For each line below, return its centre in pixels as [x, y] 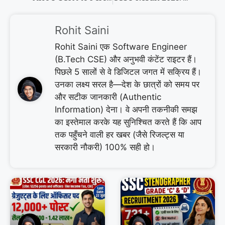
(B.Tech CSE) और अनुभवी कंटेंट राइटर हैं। [126, 59]
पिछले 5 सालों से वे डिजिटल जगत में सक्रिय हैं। [128, 72]
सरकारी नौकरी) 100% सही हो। [105, 147]
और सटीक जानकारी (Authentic [108, 97]
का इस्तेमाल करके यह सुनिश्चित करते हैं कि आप [128, 122]
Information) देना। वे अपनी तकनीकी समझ [126, 109]
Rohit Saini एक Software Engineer [121, 46]
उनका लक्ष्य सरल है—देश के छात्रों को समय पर [127, 84]
